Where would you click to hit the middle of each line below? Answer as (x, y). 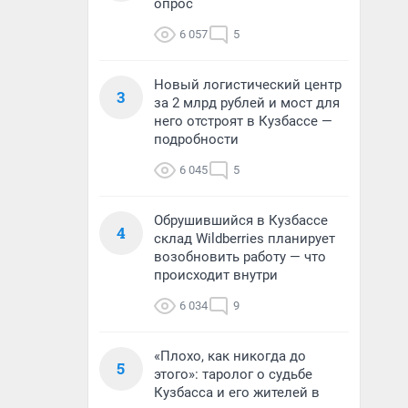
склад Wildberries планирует (245, 239)
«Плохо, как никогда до (230, 356)
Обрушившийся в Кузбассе (241, 220)
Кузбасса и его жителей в (237, 393)
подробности (196, 139)
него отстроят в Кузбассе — (243, 121)
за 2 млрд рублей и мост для (247, 103)
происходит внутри (216, 275)
